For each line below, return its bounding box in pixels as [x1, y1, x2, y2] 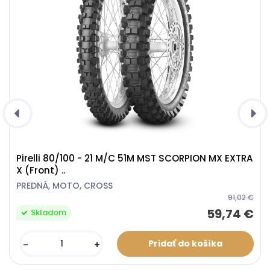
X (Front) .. [16, 163, 66, 177]
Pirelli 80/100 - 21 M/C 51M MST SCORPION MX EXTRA [16, 151, 254, 165]
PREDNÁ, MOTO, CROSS [16, 179, 113, 192]
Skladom [31, 206, 67, 218]
